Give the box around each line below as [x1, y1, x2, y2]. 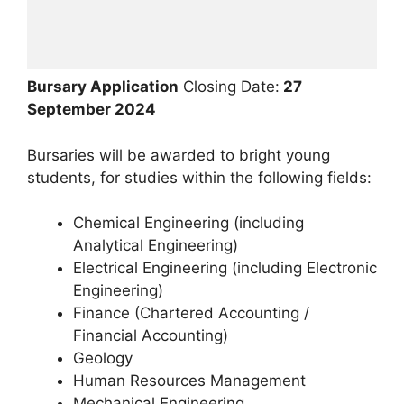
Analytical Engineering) [73, 236, 238, 255]
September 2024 [27, 100, 156, 119]
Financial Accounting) [73, 326, 228, 345]
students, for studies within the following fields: [27, 168, 372, 187]
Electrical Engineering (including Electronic [73, 259, 377, 278]
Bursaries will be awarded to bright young [27, 145, 330, 164]
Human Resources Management [73, 372, 306, 390]
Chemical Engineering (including [73, 214, 304, 233]
